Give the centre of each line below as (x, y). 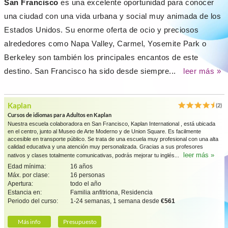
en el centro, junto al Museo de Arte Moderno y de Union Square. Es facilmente (104, 131)
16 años (81, 166)
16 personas (88, 175)
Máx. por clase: (28, 175)
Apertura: (20, 184)
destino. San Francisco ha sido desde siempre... (91, 71)
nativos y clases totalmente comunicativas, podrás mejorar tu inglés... (94, 155)
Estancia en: (25, 192)
